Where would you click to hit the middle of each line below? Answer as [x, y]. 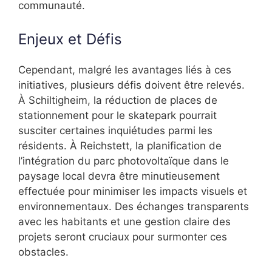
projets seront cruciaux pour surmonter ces [123, 237]
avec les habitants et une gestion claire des [124, 222]
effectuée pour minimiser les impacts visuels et [133, 192]
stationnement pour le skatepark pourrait [117, 116]
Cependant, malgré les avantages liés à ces [125, 70]
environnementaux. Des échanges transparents [134, 207]
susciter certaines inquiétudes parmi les [115, 131]
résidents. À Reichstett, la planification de [120, 146]
